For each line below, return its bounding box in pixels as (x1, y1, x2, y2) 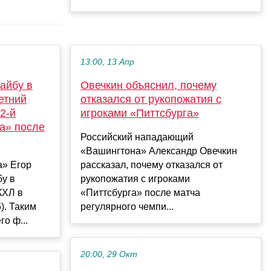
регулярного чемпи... (80, 201, 174, 212)
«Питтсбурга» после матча (80, 187, 200, 198)
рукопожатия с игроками (80, 173, 190, 184)
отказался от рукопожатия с (80, 93, 221, 105)
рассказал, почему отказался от (80, 159, 223, 170)
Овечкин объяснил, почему (80, 79, 217, 91)
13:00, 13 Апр (80, 57, 134, 67)
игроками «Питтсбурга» (80, 106, 199, 119)
